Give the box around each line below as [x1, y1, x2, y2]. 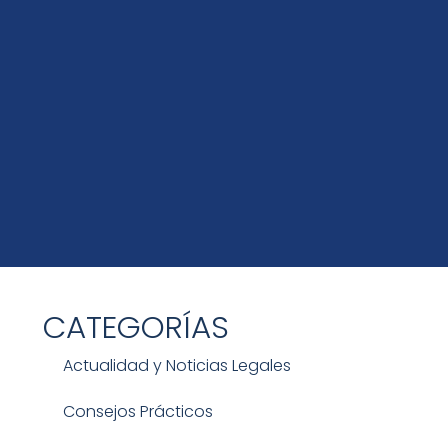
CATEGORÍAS [42, 304, 229, 349]
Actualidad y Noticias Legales [62, 353, 291, 377]
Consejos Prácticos [62, 399, 213, 423]
